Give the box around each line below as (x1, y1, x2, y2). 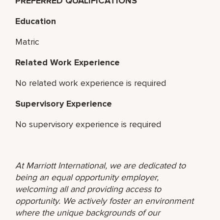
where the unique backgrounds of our (15, 207, 161, 218)
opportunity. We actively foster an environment (15, 195, 194, 206)
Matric (15, 36, 40, 47)
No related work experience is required (15, 77, 166, 88)
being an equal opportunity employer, (15, 171, 159, 183)
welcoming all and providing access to (15, 183, 162, 194)
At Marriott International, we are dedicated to (15, 160, 186, 171)
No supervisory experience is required (15, 118, 162, 130)
